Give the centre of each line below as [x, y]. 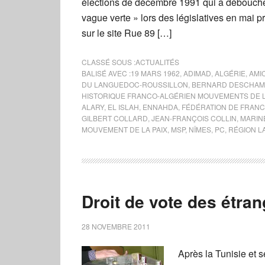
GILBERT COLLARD [115, 118]
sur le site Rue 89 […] [127, 33]
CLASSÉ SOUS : [109, 62]
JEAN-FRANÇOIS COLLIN [194, 118]
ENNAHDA [160, 107]
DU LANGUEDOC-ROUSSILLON [135, 84]
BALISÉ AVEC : [106, 73]
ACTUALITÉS [157, 62]
